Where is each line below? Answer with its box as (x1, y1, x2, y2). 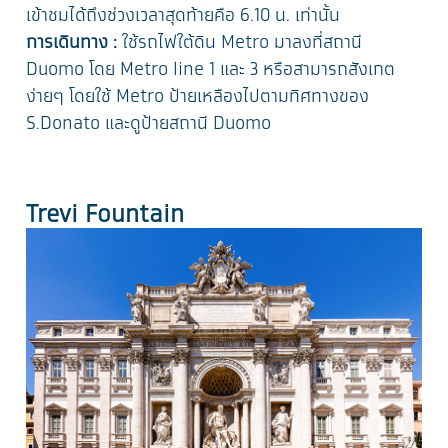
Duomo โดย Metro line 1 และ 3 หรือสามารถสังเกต (26, 57, 396, 84)
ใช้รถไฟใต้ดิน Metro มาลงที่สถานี (117, 30, 363, 57)
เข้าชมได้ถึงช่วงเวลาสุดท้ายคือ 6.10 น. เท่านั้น (26, 3, 341, 30)
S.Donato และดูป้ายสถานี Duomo (26, 111, 272, 138)
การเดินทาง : (26, 30, 118, 57)
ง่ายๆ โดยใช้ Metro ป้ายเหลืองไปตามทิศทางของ (26, 84, 370, 111)
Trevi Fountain (26, 198, 185, 233)
